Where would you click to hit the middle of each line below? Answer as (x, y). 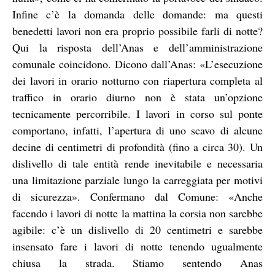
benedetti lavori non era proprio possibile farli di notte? (137, 30)
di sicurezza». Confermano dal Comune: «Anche (137, 196)
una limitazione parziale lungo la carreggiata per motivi (137, 180)
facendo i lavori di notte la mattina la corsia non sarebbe (137, 213)
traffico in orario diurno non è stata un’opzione (137, 97)
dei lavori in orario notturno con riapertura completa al (137, 80)
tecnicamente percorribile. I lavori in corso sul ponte (137, 113)
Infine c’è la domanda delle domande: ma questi (137, 14)
